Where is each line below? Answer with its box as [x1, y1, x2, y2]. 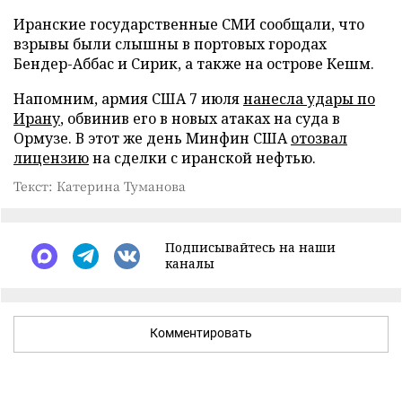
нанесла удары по [243, 89, 375, 109]
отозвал [291, 128, 347, 148]
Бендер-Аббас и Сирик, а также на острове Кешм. [13, 54, 374, 74]
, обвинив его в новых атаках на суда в [60, 109, 340, 128]
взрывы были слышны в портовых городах [13, 34, 327, 54]
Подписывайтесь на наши [165, 239, 336, 256]
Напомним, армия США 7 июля [13, 89, 243, 109]
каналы [165, 255, 214, 272]
